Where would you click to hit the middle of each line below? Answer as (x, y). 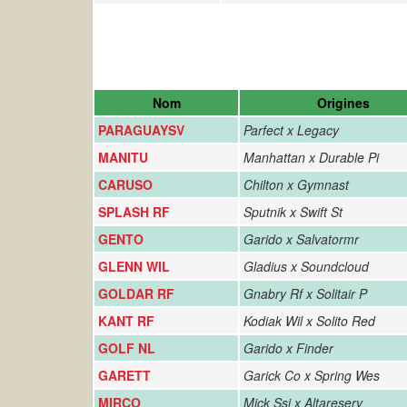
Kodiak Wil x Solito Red (309, 321)
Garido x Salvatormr (301, 239)
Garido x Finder (288, 348)
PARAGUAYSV (141, 130)
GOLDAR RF (136, 293)
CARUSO (125, 184)
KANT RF (126, 321)
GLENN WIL (134, 266)
